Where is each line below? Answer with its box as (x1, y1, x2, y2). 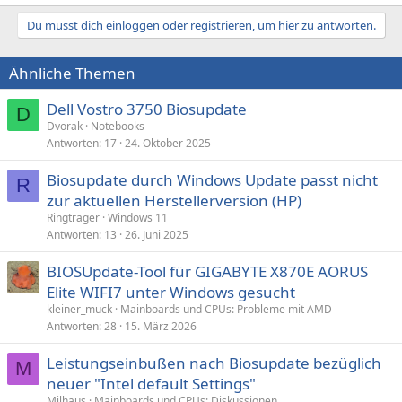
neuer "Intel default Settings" (47, 373, 256, 394)
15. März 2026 (125, 319, 197, 334)
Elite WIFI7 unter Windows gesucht (47, 282, 295, 302)
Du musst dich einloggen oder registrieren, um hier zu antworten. (26, 17, 376, 33)
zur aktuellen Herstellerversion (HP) (47, 190, 301, 211)
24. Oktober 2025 (125, 135, 211, 151)
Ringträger (47, 210, 100, 225)
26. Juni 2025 (125, 227, 188, 242)
